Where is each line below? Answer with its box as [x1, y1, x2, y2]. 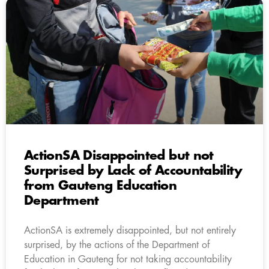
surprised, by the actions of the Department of [24, 240, 210, 250]
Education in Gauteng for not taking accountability [24, 254, 232, 264]
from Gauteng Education [24, 179, 177, 192]
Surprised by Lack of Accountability [24, 164, 242, 177]
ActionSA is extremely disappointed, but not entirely [24, 225, 236, 235]
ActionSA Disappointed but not [24, 149, 214, 162]
